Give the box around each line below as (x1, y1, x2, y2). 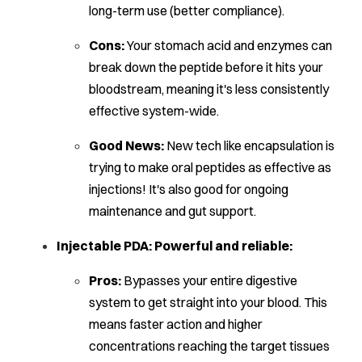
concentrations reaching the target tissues (89, 338, 330, 355)
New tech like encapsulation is (164, 137, 335, 154)
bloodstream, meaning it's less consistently (89, 81, 329, 98)
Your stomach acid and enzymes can (124, 37, 332, 54)
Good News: (89, 137, 164, 154)
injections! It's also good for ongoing (89, 181, 288, 198)
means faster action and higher (89, 316, 263, 333)
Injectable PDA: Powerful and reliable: (57, 238, 293, 255)
